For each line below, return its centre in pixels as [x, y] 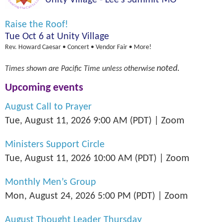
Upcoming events [44, 88]
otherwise [139, 69]
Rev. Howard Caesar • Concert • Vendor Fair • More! [78, 47]
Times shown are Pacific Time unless [64, 69]
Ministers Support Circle [55, 144]
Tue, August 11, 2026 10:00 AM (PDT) [81, 158]
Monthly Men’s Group [51, 182]
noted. [168, 68]
